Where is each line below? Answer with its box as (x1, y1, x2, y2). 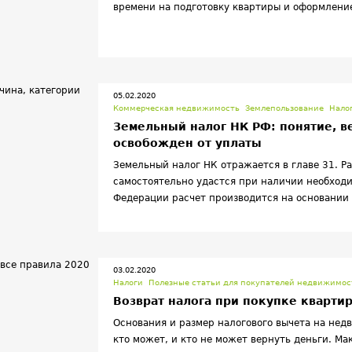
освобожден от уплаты (112, 137, 262, 150)
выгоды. (112, 18, 152, 30)
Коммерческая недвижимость (112, 103, 240, 112)
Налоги (112, 277, 143, 287)
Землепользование (244, 103, 324, 112)
